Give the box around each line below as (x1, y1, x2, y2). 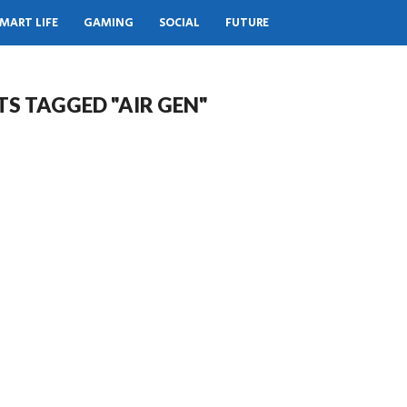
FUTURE (225, 14, 269, 32)
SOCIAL (159, 14, 200, 32)
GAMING (84, 14, 134, 32)
